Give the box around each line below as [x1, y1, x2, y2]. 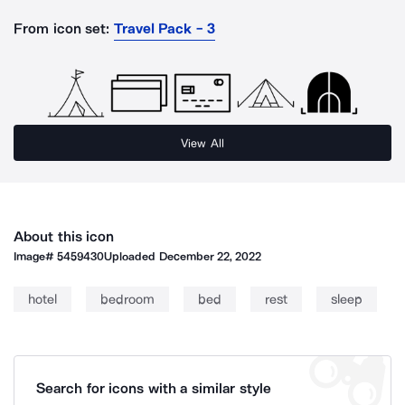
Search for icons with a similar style [36, 380, 271, 397]
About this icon [14, 228, 115, 245]
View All [181, 136, 224, 150]
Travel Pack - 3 [113, 20, 215, 37]
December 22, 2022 [158, 250, 262, 263]
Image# [14, 250, 58, 263]
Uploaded [104, 250, 159, 263]
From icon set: [14, 20, 110, 37]
